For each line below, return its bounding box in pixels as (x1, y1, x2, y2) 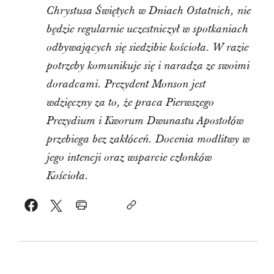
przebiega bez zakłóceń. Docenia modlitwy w (46, 132, 250, 147)
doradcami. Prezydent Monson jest (46, 77, 206, 92)
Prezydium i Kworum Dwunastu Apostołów (46, 114, 243, 128)
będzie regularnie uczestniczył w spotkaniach (46, 22, 248, 37)
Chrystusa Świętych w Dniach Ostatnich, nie (46, 4, 251, 18)
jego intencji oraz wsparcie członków (46, 150, 212, 165)
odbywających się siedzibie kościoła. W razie (46, 40, 248, 55)
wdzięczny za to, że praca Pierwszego (46, 95, 214, 110)
